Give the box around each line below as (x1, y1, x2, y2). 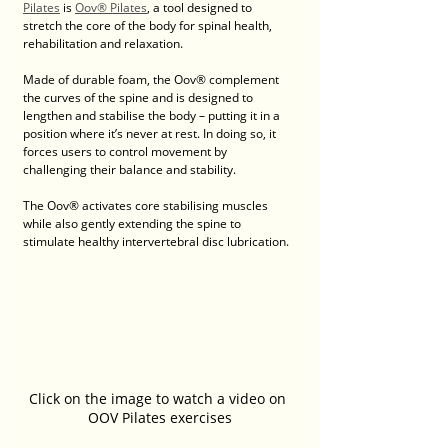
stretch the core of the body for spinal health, (23, 17, 275, 35)
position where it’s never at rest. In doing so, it (23, 125, 279, 143)
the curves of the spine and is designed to (23, 89, 256, 107)
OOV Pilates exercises (87, 408, 232, 428)
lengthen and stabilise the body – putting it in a (23, 107, 283, 125)
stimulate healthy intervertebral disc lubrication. (23, 233, 289, 251)
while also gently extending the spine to (23, 215, 244, 233)
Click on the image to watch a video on (29, 389, 290, 409)
